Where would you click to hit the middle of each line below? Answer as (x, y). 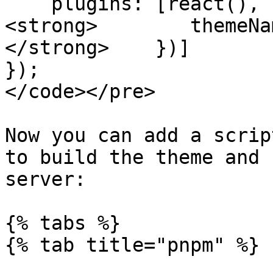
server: (45, 179)
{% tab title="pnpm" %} (132, 245)
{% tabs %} (63, 223)
